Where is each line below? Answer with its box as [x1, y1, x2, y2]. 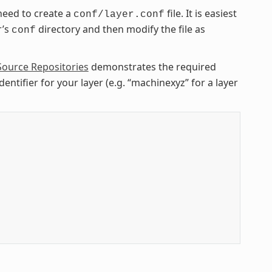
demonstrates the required [88, 59, 216, 73]
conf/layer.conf [73, 8, 165, 20]
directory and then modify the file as [35, 22, 205, 36]
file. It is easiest [164, 6, 237, 20]
